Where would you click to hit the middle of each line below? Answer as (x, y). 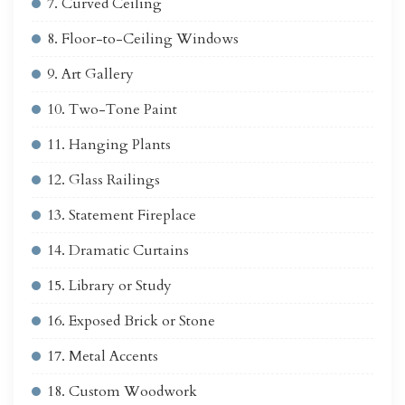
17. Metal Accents (103, 357)
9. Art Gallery (90, 75)
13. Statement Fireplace (122, 216)
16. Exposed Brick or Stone (131, 321)
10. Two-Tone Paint (112, 110)
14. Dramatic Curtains (118, 251)
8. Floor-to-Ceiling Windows (143, 39)
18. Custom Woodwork (122, 392)
